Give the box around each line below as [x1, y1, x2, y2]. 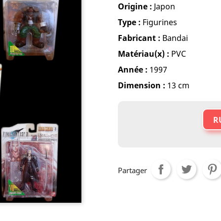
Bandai [160, 33, 188, 43]
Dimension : [118, 80, 165, 91]
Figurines [143, 17, 177, 28]
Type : [118, 17, 143, 28]
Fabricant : [118, 33, 160, 43]
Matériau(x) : [118, 48, 169, 59]
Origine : [118, 1, 152, 12]
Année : [118, 64, 147, 75]
